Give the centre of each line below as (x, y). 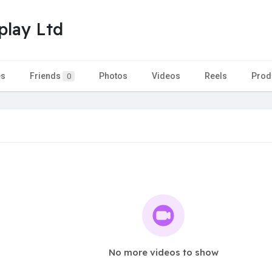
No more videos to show (163, 252)
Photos (113, 76)
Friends (46, 76)
